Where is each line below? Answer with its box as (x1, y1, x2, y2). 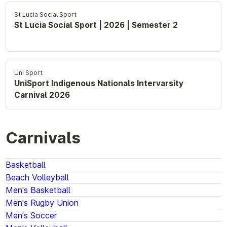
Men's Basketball (6, 185, 71, 196)
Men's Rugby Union (6, 198, 79, 208)
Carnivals (6, 128, 81, 148)
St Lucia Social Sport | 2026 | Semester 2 (14, 20, 178, 30)
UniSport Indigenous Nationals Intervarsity (14, 79, 184, 89)
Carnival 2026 (14, 90, 70, 100)
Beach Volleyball (6, 172, 69, 183)
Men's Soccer (6, 210, 57, 221)
